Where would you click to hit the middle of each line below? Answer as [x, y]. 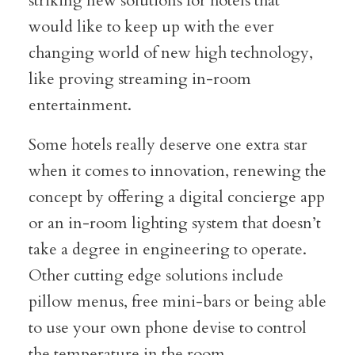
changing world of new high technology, [170, 53]
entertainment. [80, 105]
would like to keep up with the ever [151, 27]
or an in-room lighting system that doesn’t [174, 223]
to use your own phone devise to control [167, 328]
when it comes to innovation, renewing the [177, 171]
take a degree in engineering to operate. [169, 249]
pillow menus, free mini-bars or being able [177, 302]
